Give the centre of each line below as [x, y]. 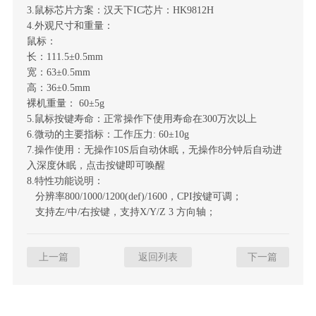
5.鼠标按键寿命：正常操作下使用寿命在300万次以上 [141, 118]
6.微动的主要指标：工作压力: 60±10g [108, 134]
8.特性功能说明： [65, 180]
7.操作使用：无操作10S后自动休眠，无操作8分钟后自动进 [154, 149]
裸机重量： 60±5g [65, 103]
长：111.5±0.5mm [65, 56]
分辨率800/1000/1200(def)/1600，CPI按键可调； [134, 196]
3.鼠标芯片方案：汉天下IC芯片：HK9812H [120, 10]
